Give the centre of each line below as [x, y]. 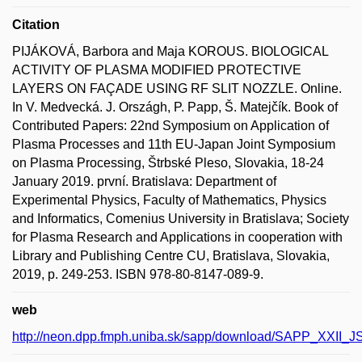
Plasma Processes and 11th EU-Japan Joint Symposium [174, 144]
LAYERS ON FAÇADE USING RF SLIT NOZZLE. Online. [177, 88]
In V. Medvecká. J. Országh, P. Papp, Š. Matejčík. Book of [175, 107]
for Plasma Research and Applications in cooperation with [177, 237]
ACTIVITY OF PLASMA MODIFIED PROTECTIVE [157, 70]
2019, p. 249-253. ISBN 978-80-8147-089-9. [138, 274]
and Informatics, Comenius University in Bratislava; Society [181, 219]
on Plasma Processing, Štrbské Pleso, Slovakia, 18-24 [168, 163]
